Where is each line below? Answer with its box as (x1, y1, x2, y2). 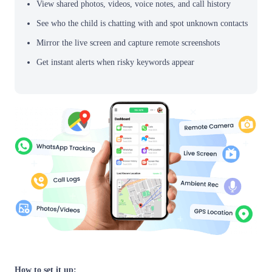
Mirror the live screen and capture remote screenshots (36, 38, 220, 47)
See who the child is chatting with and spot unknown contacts (36, 18, 248, 28)
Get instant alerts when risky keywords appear (36, 57, 194, 67)
